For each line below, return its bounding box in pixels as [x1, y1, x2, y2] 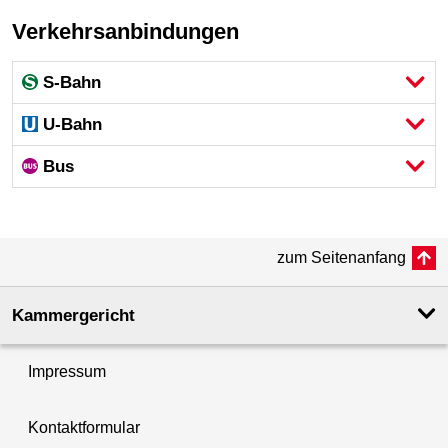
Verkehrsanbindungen [26, 19, 239, 45]
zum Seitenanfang [277, 248, 406, 266]
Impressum [28, 362, 106, 380]
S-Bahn [43, 72, 102, 92]
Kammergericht [12, 305, 135, 325]
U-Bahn [43, 114, 103, 134]
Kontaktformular [28, 418, 140, 436]
